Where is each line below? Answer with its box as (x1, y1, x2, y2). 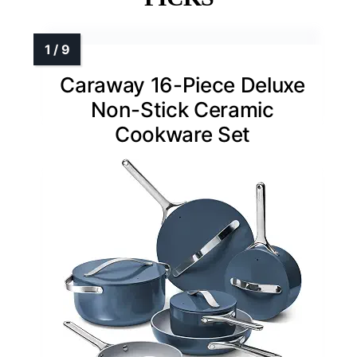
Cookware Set (114, 122, 251, 147)
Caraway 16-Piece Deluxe (60, 73, 305, 98)
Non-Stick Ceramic (91, 97, 274, 123)
